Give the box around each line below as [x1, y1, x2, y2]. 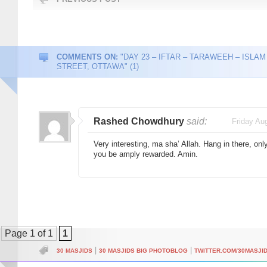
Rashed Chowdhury [94, 116, 184, 126]
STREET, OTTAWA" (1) [57, 62, 139, 71]
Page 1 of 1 [5, 228, 53, 238]
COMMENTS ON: [57, 52, 118, 61]
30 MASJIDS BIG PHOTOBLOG [99, 247, 188, 254]
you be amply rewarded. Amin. [94, 150, 198, 159]
